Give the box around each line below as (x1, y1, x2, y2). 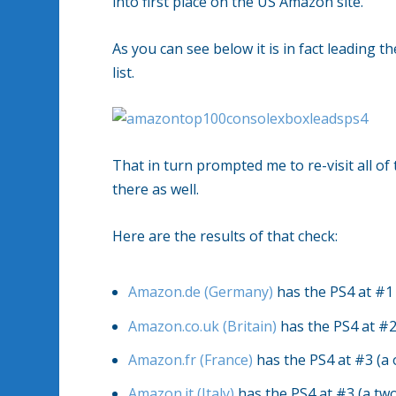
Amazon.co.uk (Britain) (128, 316, 278, 336)
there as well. (112, 179, 200, 199)
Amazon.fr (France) (128, 349, 254, 369)
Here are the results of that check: (112, 225, 339, 246)
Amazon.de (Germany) (128, 282, 274, 302)
